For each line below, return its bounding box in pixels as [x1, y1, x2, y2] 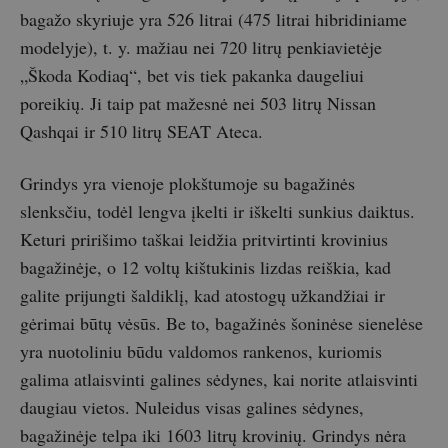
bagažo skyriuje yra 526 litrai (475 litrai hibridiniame [20, 7, 407, 32]
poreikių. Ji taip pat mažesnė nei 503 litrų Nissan [20, 91, 376, 116]
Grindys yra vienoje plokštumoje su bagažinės [20, 171, 355, 196]
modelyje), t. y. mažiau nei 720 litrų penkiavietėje [20, 35, 382, 60]
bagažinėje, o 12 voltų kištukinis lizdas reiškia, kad [20, 255, 391, 280]
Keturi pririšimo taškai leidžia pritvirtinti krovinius [20, 227, 388, 252]
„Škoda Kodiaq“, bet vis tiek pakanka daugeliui [20, 63, 364, 88]
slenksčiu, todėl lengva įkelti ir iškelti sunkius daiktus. [20, 199, 415, 224]
